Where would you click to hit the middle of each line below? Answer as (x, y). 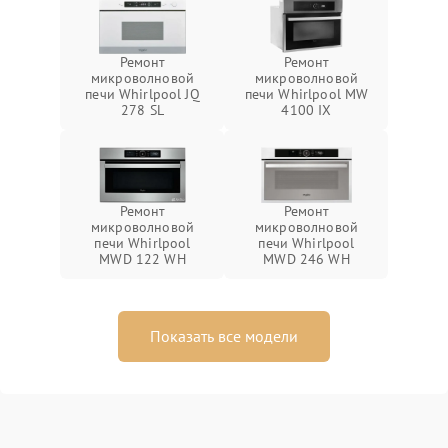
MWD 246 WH (306, 259)
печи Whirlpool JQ (142, 94)
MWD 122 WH (142, 259)
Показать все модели (224, 336)
